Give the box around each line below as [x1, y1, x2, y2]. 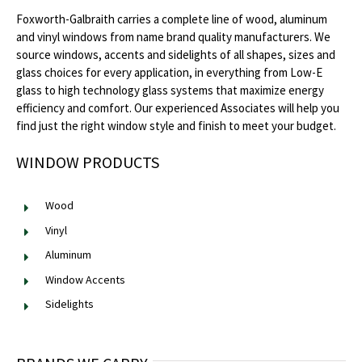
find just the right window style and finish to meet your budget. [16, 118, 337, 134]
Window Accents [45, 271, 126, 287]
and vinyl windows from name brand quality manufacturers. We [16, 29, 331, 45]
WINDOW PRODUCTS [16, 152, 160, 173]
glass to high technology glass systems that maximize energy [16, 82, 325, 99]
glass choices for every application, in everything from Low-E [16, 65, 323, 81]
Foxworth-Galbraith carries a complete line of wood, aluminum [16, 11, 328, 27]
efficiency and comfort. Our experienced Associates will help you [16, 100, 340, 116]
